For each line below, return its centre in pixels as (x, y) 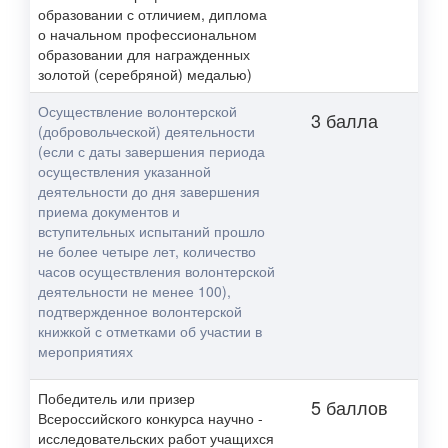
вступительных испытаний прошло (151, 231)
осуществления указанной (124, 171)
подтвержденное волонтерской (140, 311)
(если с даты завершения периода (151, 151)
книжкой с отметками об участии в (150, 331)
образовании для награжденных (144, 54)
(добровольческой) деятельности (146, 131)
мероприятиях (85, 351)
